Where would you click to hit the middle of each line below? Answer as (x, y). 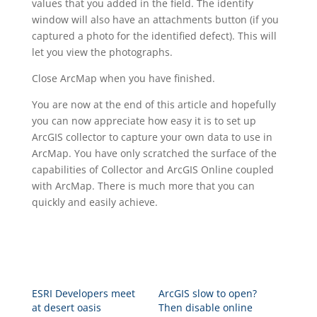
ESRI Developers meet (83, 293)
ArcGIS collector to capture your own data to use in (152, 137)
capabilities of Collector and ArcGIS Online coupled (152, 169)
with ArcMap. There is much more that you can (143, 185)
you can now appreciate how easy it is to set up (144, 120)
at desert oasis (66, 307)
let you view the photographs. (102, 52)
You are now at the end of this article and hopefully (154, 104)
